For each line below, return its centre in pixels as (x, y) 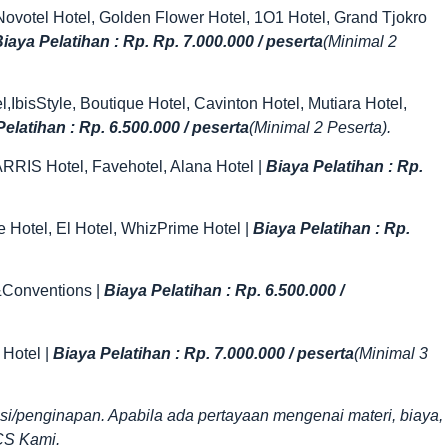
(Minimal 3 (391, 353)
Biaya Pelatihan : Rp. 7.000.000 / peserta (203, 353)
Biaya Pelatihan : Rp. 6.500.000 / (224, 291)
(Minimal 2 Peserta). (320, 128)
